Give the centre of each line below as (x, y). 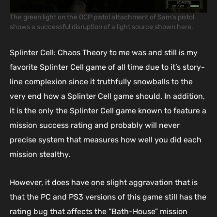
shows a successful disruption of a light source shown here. (101, 27)
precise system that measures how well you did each (106, 139)
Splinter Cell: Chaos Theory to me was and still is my (104, 52)
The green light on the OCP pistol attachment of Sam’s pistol (102, 17)
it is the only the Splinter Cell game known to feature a (108, 110)
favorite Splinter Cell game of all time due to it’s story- (107, 67)
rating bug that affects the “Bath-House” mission (99, 211)
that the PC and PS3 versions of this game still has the (108, 197)
